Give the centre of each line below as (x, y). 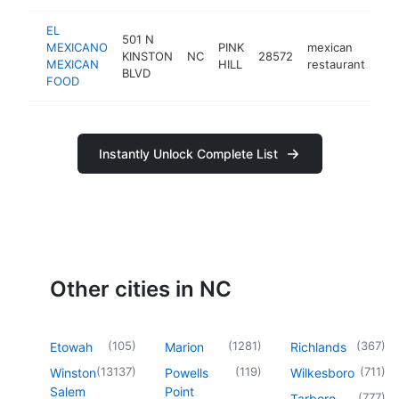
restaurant (336, 64)
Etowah (71, 346)
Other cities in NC (141, 289)
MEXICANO (77, 47)
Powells (187, 372)
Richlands (318, 346)
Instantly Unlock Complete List (188, 154)
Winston (73, 372)
